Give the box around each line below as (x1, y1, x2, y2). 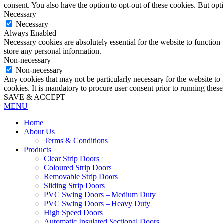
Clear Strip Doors (44, 154, 99, 163)
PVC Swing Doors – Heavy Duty (44, 199, 150, 208)
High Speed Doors (44, 208, 103, 217)
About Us (24, 127, 55, 136)
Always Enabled (4, 29, 56, 38)
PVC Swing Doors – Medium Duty (44, 190, 156, 199)
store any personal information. (4, 47, 101, 56)
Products (24, 145, 51, 154)
